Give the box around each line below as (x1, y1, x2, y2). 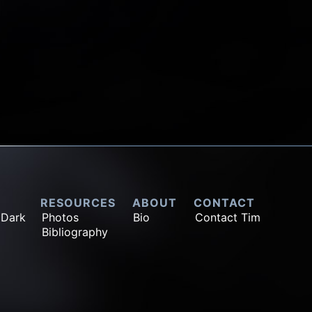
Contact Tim (195, 210, 261, 224)
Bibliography (42, 224, 109, 239)
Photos (42, 210, 79, 224)
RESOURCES (40, 195, 116, 210)
